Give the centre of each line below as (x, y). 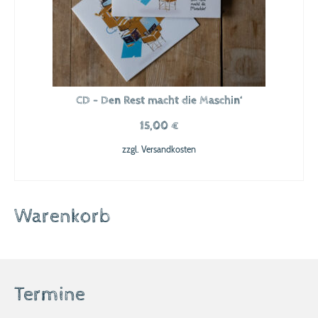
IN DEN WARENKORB (159, 170)
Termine (50, 295)
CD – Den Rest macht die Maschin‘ (159, 100)
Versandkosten (169, 149)
